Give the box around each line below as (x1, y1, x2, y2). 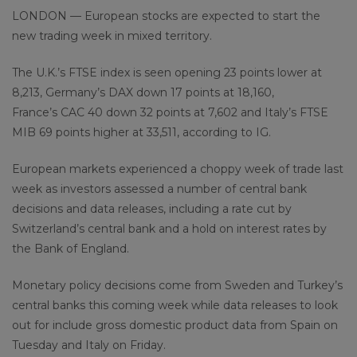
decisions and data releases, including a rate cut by (12, 201, 292, 216)
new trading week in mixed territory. (12, 28, 212, 43)
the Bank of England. (12, 241, 129, 256)
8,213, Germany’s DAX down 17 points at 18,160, (12, 84, 274, 100)
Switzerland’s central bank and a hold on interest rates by (12, 221, 327, 236)
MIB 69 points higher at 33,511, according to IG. (12, 124, 271, 139)
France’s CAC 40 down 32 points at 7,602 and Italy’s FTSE (12, 104, 328, 120)
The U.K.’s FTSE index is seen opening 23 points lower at (12, 65, 322, 80)
